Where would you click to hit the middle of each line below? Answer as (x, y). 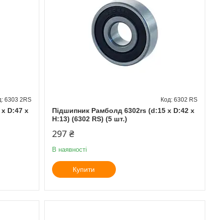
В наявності (69, 149)
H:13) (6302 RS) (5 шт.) (89, 119)
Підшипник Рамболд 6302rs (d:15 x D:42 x (123, 110)
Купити (84, 169)
